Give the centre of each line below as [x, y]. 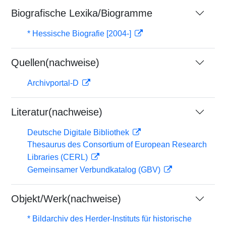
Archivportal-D [54, 83]
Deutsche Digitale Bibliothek [79, 132]
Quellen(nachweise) [55, 63]
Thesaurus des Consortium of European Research [117, 145]
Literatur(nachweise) [57, 112]
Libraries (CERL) [59, 157]
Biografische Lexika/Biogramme [82, 13]
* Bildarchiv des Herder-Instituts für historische [109, 219]
